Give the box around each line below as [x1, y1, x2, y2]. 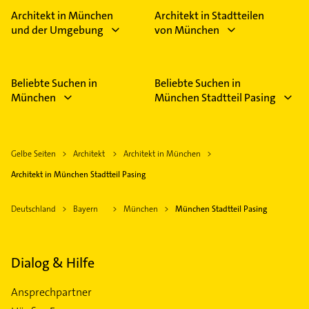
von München [154, 22, 219, 37]
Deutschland [11, 203, 56, 215]
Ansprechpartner [11, 284, 92, 299]
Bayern [73, 203, 98, 215]
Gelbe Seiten [11, 148, 56, 159]
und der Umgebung [11, 22, 103, 37]
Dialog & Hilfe [11, 253, 94, 272]
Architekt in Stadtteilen [154, 8, 264, 23]
